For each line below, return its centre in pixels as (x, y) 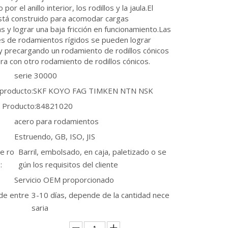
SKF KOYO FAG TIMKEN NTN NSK (93, 91)
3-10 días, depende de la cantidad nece (101, 195)
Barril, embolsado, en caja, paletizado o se (93, 152)
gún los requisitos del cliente (68, 164)
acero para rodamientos (56, 121)
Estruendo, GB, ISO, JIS (55, 136)
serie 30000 (36, 75)
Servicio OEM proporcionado (64, 180)
